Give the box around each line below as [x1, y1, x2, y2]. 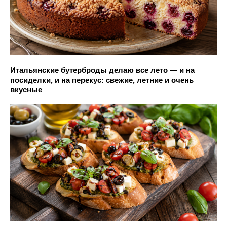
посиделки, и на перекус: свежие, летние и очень [10, 75, 194, 85]
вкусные [10, 85, 42, 94]
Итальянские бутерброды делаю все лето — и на [10, 66, 195, 75]
